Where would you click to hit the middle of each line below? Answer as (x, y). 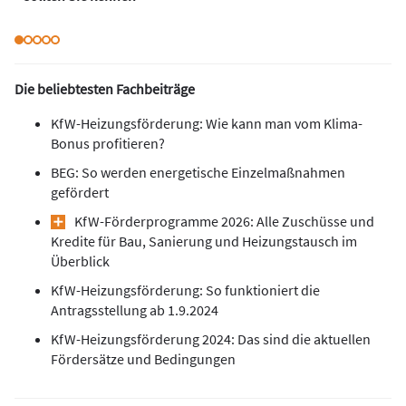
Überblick (80, 261)
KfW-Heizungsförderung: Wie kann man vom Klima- (207, 124)
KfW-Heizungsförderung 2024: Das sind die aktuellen (211, 339)
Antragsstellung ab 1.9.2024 (135, 310)
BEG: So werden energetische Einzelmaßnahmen (198, 173)
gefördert (80, 193)
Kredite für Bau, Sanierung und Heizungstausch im (204, 242)
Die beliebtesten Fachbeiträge (105, 89)
